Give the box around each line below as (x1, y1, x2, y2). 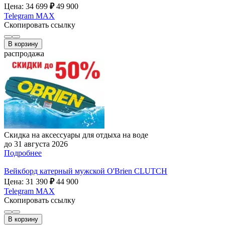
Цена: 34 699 (4, 2, 50, 11)
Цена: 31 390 (4, 177, 50, 186)
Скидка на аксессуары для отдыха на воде (4, 130, 148, 139)
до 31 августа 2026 (4, 139, 68, 148)
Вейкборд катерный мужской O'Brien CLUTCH (4, 166, 167, 175)
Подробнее (4, 148, 42, 157)
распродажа (4, 49, 44, 58)
